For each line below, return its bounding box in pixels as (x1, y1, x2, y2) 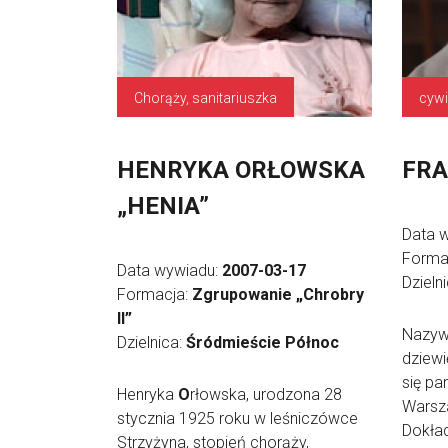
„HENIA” (117, 192, 209, 220)
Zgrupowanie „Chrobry (192, 285, 364, 304)
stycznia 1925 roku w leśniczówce (117, 409, 358, 428)
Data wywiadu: (117, 261, 222, 280)
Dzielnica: (117, 333, 186, 352)
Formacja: (117, 285, 192, 304)
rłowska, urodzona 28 (190, 385, 342, 404)
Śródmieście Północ (186, 333, 339, 352)
